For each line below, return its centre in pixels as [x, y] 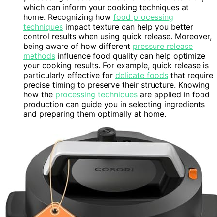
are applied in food [174, 94]
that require [191, 75]
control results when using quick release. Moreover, [117, 36]
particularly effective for [69, 75]
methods [39, 55]
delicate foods [142, 75]
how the [39, 94]
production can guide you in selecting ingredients [114, 104]
